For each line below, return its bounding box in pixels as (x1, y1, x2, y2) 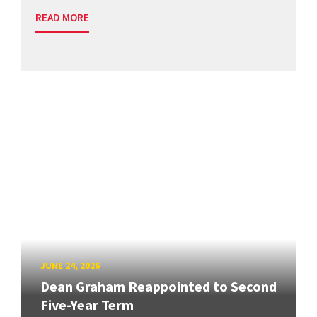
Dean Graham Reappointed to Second (40, 277, 277, 295)
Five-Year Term (40, 295, 134, 313)
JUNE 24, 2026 (40, 259, 100, 272)
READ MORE (35, 11, 89, 24)
